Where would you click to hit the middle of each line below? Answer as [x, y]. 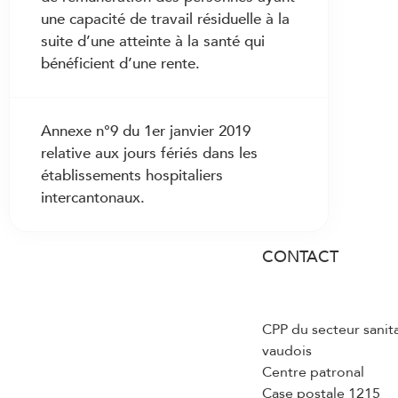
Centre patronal [313, 372]
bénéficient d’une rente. [120, 64]
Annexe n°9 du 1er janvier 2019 [146, 131]
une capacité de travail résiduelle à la [165, 19]
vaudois [287, 351]
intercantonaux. [93, 198]
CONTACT [300, 257]
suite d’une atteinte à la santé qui [153, 41]
